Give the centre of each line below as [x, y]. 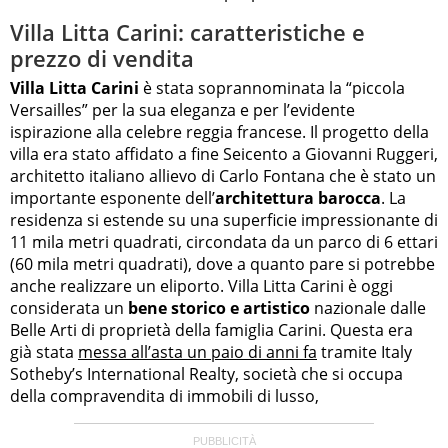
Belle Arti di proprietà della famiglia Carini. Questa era [211, 329]
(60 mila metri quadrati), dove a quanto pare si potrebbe [222, 263]
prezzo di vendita [102, 58]
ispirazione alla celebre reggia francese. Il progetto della [219, 131]
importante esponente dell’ [112, 197]
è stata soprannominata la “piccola [272, 87]
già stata [44, 351]
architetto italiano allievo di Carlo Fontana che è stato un [223, 175]
